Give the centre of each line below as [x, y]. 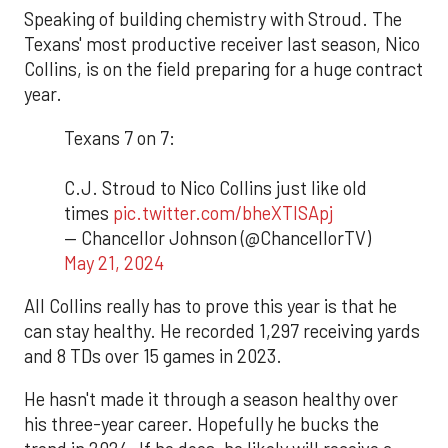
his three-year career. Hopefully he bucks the [201, 424]
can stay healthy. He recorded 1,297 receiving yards [222, 331]
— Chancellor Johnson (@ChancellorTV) [217, 237]
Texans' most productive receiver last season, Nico [222, 44]
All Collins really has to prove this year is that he [210, 306]
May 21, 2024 [114, 262]
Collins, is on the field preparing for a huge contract [223, 69]
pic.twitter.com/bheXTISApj [223, 212]
